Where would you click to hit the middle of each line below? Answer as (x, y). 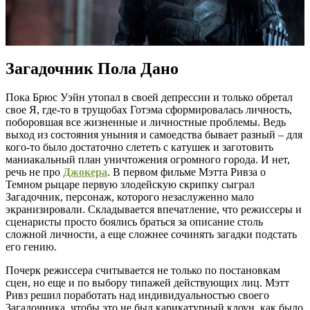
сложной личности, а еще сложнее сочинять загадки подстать (151, 235)
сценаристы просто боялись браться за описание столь (134, 222)
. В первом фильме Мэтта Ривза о (186, 172)
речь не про (34, 172)
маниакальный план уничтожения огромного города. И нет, (148, 160)
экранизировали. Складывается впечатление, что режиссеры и (154, 210)
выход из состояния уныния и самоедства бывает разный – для (154, 135)
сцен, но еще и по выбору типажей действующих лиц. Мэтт (147, 283)
